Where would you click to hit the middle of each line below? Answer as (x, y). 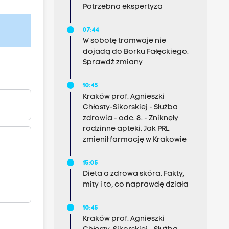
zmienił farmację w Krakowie (134, 140)
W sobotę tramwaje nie (124, 41)
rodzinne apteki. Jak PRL (126, 129)
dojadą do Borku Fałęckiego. (135, 52)
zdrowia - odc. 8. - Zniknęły (130, 118)
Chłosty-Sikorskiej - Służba (130, 108)
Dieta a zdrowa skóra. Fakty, (133, 174)
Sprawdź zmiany (112, 63)
